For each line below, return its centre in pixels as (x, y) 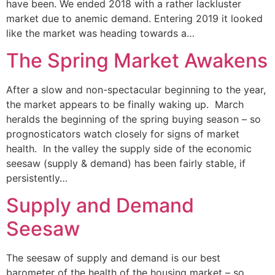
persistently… (37, 178)
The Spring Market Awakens (137, 61)
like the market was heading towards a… (100, 33)
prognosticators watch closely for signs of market (123, 134)
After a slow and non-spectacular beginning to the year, (136, 90)
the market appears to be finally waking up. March (125, 105)
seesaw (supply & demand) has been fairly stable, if (126, 164)
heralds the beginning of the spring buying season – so (134, 119)
